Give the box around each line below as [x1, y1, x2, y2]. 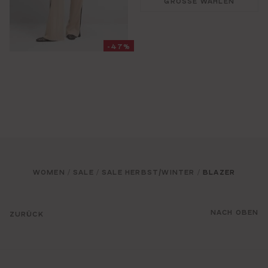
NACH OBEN [210, 208, 259, 217]
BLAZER [202, 167, 236, 176]
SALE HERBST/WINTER [102, 167, 195, 176]
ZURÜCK [9, 209, 44, 218]
